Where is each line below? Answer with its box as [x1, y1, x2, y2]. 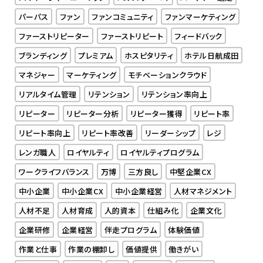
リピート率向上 [18, 127, 71, 139]
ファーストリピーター [18, 30, 90, 42]
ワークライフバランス [18, 166, 90, 177]
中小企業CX [61, 185, 104, 197]
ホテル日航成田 [184, 49, 239, 61]
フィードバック [174, 30, 222, 42]
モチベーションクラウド [127, 69, 207, 80]
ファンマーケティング [164, 11, 236, 22]
